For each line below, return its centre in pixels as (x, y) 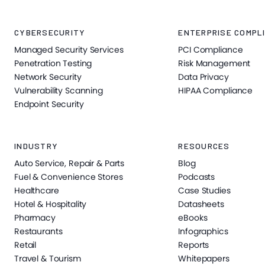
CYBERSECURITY (50, 33)
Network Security (48, 77)
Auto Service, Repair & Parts (70, 164)
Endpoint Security (49, 104)
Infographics (203, 232)
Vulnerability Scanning (59, 91)
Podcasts (197, 177)
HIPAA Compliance (216, 91)
